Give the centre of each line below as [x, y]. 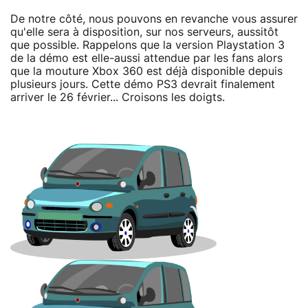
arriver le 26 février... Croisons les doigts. [118, 97]
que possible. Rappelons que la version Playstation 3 [147, 45]
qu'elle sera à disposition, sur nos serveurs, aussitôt [144, 32]
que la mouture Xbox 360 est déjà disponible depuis [146, 71]
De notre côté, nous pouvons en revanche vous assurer [154, 19]
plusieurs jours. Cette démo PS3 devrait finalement [143, 84]
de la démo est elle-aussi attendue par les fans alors [146, 58]
